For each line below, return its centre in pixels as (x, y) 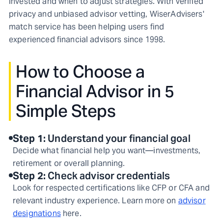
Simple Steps (66, 111)
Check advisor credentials (109, 176)
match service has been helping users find (87, 27)
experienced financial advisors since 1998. (87, 40)
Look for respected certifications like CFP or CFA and (111, 188)
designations (37, 213)
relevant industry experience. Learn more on (95, 201)
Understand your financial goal (119, 138)
